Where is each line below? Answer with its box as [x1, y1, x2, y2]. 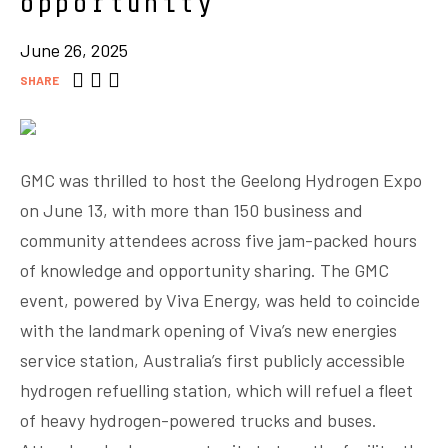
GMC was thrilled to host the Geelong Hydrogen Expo [20, 169, 422, 192]
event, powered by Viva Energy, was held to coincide [20, 289, 420, 312]
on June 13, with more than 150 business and [20, 199, 363, 222]
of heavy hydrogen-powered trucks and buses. [20, 409, 377, 432]
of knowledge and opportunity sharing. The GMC [20, 259, 389, 282]
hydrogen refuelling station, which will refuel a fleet [20, 379, 413, 402]
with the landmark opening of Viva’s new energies [20, 319, 397, 342]
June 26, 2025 [20, 39, 128, 62]
